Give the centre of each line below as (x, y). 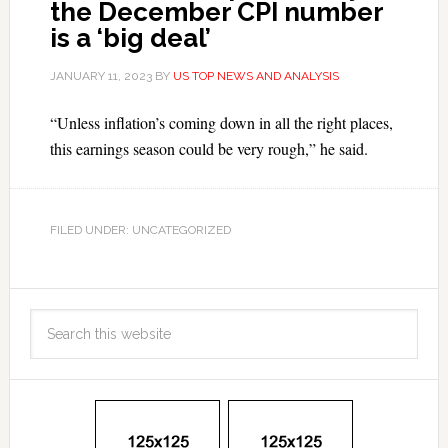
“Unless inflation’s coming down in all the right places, (221, 122)
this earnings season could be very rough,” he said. (208, 148)
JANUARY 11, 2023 (100, 76)
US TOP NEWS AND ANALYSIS (255, 76)
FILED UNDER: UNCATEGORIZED (140, 230)
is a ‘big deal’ (130, 38)
